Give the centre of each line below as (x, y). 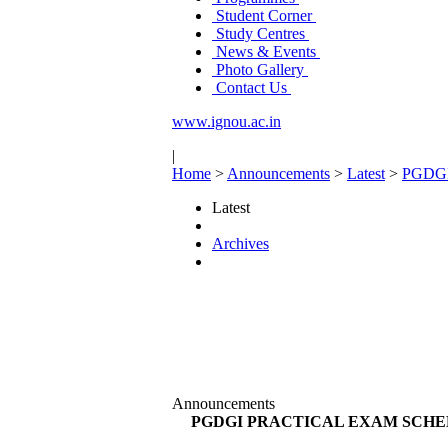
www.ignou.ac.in (226, 121)
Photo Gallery (260, 69)
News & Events (266, 51)
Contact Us (251, 87)
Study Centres (260, 33)
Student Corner (264, 15)
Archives (240, 243)
